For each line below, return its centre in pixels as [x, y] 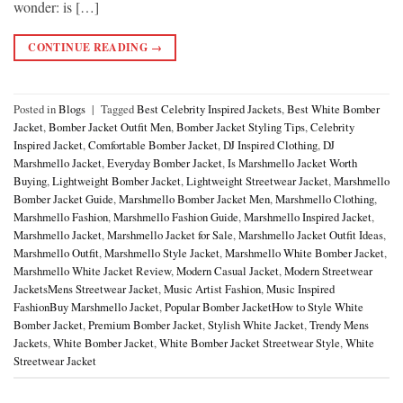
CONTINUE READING [90, 47]
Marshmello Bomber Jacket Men [194, 198]
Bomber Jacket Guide [63, 198]
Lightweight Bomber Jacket [116, 180]
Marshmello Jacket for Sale [170, 234]
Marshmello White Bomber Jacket [304, 252]
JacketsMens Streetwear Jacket [86, 288]
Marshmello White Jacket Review [92, 270]
